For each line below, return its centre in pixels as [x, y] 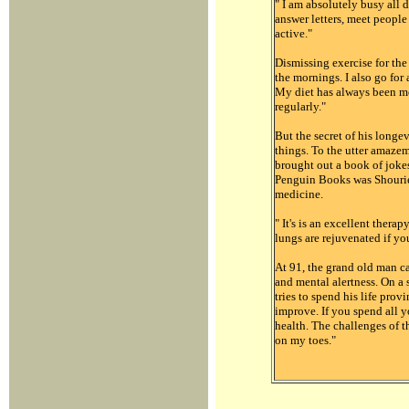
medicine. [299, 194]
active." [294, 34]
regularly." [301, 107]
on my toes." [306, 341]
